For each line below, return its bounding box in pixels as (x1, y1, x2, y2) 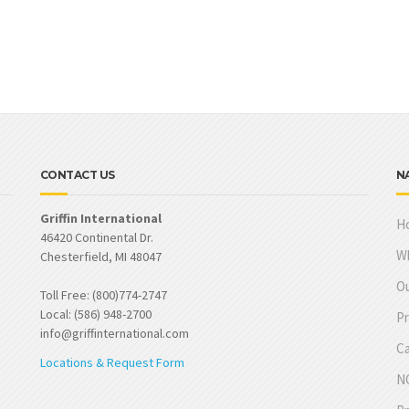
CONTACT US (39, 168, 115, 182)
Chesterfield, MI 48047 (39, 248, 162, 265)
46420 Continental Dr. (39, 229, 153, 246)
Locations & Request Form (39, 353, 184, 371)
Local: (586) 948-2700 (39, 306, 152, 322)
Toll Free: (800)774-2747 (39, 287, 167, 303)
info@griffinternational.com (39, 325, 189, 341)
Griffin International (39, 210, 162, 226)
